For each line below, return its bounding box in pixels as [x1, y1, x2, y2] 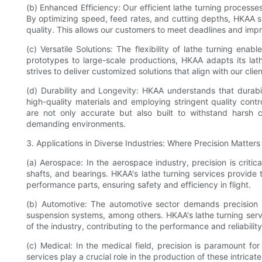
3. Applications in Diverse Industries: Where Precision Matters [26, 138, 260, 149]
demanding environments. [26, 119, 126, 129]
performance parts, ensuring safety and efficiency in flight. [26, 180, 251, 190]
